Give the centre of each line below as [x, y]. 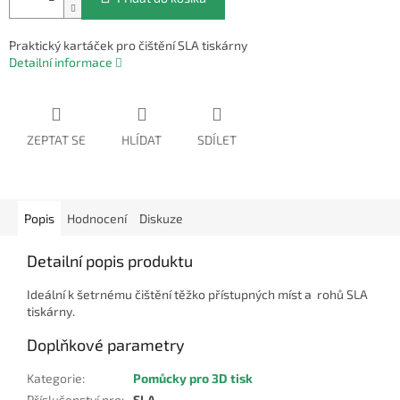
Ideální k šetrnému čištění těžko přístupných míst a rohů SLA [197, 295]
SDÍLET [217, 140]
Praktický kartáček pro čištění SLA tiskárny [128, 46]
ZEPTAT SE [56, 140]
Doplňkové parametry [106, 345]
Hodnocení [97, 219]
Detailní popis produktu [110, 261]
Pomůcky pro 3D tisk [193, 379]
